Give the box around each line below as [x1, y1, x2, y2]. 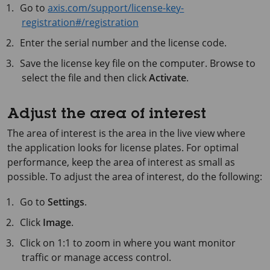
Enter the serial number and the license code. [20, 36, 227, 49]
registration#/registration [22, 15, 139, 29]
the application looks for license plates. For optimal [7, 140, 239, 154]
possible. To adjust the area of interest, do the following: [7, 169, 262, 183]
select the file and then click [22, 71, 149, 84]
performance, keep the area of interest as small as [7, 155, 235, 169]
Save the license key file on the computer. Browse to [20, 56, 256, 70]
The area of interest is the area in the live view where [7, 126, 245, 140]
